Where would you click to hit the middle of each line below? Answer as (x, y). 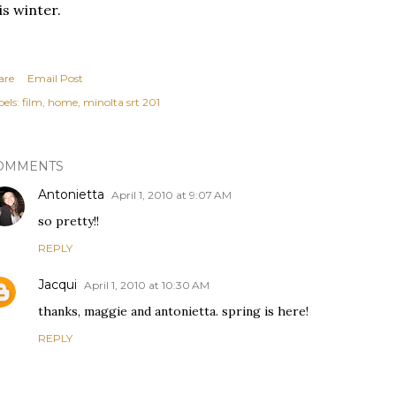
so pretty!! (69, 221)
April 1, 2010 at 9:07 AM (171, 195)
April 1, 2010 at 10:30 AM (147, 285)
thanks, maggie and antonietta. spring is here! (173, 311)
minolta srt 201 (122, 102)
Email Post (55, 78)
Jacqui (57, 285)
